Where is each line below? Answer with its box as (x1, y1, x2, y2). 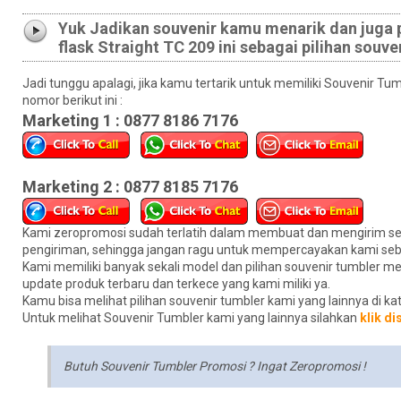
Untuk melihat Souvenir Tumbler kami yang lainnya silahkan (22, 310, 360, 325)
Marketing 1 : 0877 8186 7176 (22, 110, 238, 130)
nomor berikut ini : (22, 92, 123, 107)
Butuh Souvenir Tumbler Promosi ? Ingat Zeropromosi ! (64, 358, 366, 373)
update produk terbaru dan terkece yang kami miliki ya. (22, 276, 330, 291)
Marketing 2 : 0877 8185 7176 (22, 176, 238, 196)
